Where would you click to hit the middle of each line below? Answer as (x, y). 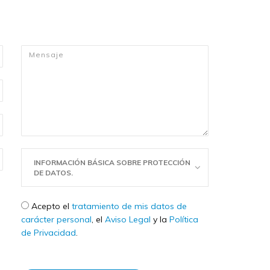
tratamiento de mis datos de (129, 206)
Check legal (45, 206)
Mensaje (38, 52)
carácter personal (56, 220)
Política (184, 220)
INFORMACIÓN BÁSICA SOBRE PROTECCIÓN (112, 163)
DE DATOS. (53, 173)
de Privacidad (48, 233)
